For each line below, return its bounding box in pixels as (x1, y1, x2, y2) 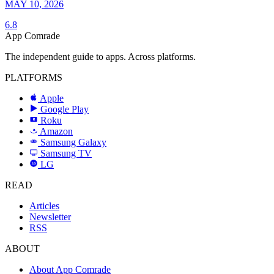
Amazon (40, 126, 73, 137)
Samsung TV (40, 148, 92, 159)
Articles (29, 201, 59, 212)
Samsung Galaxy (40, 137, 106, 148)
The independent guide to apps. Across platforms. (5, 51, 196, 62)
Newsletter (29, 212, 71, 223)
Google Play (40, 104, 89, 115)
